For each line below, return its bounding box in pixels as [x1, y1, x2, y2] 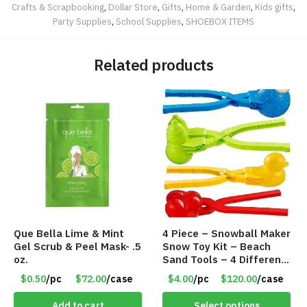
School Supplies [116, 16, 182, 28]
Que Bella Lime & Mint [14, 226, 124, 240]
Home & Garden [186, 1, 251, 14]
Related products [94, 54, 213, 75]
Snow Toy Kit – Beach [162, 239, 271, 253]
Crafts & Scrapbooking [12, 1, 104, 14]
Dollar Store [108, 1, 158, 14]
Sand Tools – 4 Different [162, 252, 286, 266]
